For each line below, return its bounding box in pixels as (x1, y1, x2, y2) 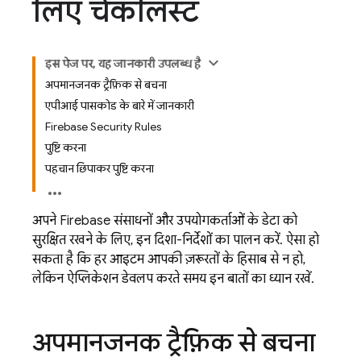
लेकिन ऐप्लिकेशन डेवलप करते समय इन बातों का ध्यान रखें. (32, 271, 314, 287)
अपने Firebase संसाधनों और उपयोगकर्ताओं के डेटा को (32, 213, 297, 229)
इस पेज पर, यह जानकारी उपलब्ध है (45, 56, 201, 71)
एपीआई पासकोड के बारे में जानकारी (45, 98, 194, 113)
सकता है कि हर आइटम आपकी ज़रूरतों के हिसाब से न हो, (32, 251, 305, 268)
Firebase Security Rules (45, 119, 161, 134)
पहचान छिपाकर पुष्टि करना (45, 161, 154, 176)
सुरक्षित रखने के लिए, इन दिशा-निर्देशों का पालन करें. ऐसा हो (32, 232, 319, 248)
